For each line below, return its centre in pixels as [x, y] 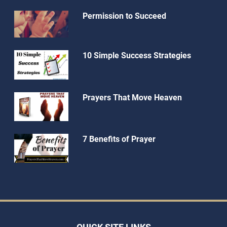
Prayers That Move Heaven [132, 97]
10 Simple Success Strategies [137, 56]
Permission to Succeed [124, 16]
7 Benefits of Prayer [119, 139]
